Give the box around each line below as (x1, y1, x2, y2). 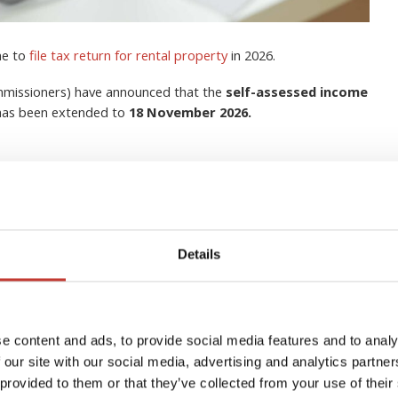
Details (177, 246, 221, 262)
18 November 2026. (129, 102, 251, 121)
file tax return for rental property (29, 45, 227, 64)
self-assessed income (226, 82, 368, 100)
